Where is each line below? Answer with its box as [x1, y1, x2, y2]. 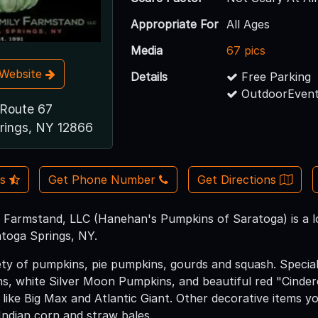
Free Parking [238, 69, 312, 84]
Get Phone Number [48, 172, 156, 187]
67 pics [226, 43, 266, 57]
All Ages [226, 16, 270, 31]
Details [131, 69, 168, 84]
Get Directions [197, 172, 280, 187]
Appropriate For [131, 16, 219, 31]
